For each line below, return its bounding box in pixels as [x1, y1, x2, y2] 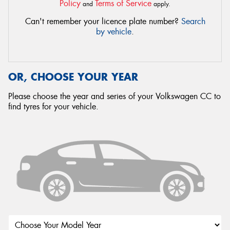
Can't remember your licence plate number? [25, 16, 181, 27]
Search [181, 16, 205, 27]
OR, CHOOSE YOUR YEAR [8, 70, 138, 83]
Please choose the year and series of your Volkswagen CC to [8, 91, 221, 102]
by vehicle [96, 26, 131, 37]
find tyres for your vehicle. [8, 101, 99, 112]
